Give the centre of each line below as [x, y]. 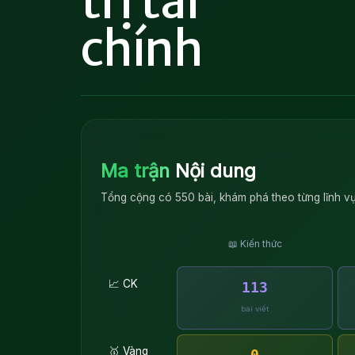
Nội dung [213, 171]
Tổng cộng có [138, 197]
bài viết [255, 308]
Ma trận [135, 171]
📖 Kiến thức [255, 244]
